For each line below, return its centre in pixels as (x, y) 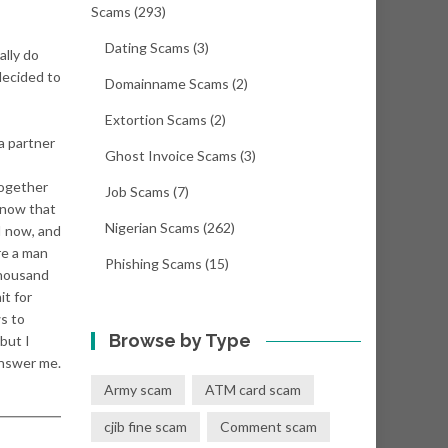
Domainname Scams (167, 83)
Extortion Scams (156, 119)
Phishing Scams (153, 263)
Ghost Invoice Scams (171, 155)
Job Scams (137, 191)
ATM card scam (253, 389)
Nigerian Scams (152, 227)
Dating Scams (147, 47)
